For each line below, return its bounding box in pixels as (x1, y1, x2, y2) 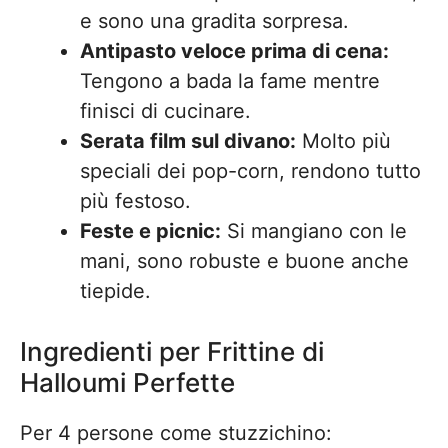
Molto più (296, 129, 391, 153)
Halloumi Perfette (20, 367, 235, 398)
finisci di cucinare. (80, 99, 251, 123)
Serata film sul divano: (80, 129, 296, 153)
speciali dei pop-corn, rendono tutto (80, 159, 421, 183)
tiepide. (80, 279, 151, 303)
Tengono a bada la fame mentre (80, 69, 380, 93)
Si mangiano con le (221, 219, 407, 243)
